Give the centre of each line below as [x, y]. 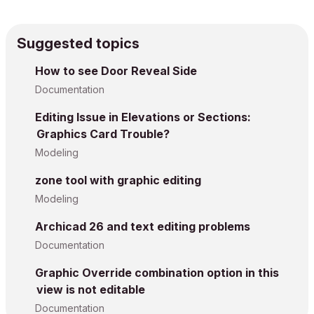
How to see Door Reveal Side [116, 71]
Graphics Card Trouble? [103, 134]
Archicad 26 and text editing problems [143, 226]
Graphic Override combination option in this [157, 273]
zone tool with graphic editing [118, 180]
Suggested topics [78, 43]
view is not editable [91, 289]
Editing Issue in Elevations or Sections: [143, 117]
